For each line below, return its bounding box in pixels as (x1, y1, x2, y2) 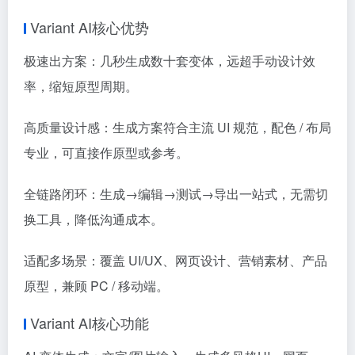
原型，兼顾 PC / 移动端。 (24, 276, 169, 295)
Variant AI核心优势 (30, 16, 149, 37)
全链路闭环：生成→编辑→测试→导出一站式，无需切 (24, 184, 328, 203)
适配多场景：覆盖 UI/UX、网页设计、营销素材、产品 (24, 250, 327, 269)
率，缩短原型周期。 (24, 76, 138, 95)
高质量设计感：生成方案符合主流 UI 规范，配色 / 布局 (24, 117, 331, 136)
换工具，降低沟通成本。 (24, 209, 163, 228)
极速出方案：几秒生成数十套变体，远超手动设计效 (24, 51, 315, 70)
